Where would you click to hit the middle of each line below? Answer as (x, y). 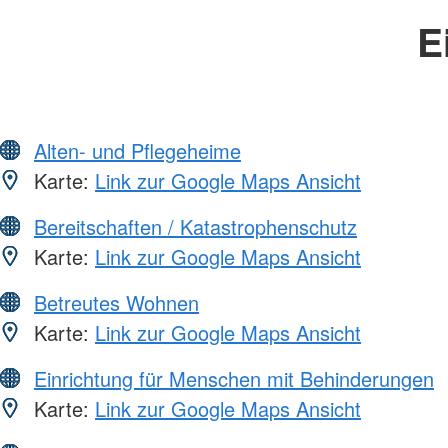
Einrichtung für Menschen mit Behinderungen (234, 379)
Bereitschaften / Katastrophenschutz (195, 227)
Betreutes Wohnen (116, 303)
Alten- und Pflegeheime (137, 151)
